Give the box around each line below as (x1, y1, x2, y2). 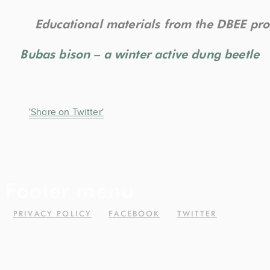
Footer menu (5, 178, 135, 203)
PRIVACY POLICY (13, 209, 92, 218)
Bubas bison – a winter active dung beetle (20, 47, 259, 61)
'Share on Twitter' (29, 107, 104, 118)
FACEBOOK (108, 209, 160, 218)
